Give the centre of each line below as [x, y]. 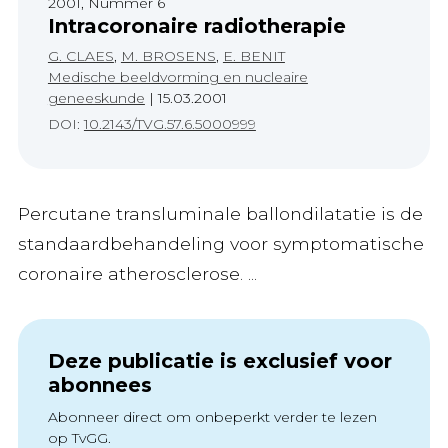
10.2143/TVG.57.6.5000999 [169, 124]
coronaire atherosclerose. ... [137, 273]
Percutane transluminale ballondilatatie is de [220, 213]
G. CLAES [80, 56]
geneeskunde [96, 98]
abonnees [99, 385]
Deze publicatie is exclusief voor [219, 361]
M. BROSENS [168, 56]
